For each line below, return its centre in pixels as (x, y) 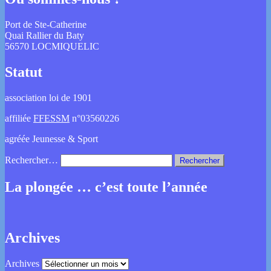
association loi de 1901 (48, 97)
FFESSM (51, 118)
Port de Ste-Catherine (46, 24)
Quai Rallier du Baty (44, 35)
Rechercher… (31, 160)
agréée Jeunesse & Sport (51, 139)
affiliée (19, 118)
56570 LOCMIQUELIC (52, 46)
